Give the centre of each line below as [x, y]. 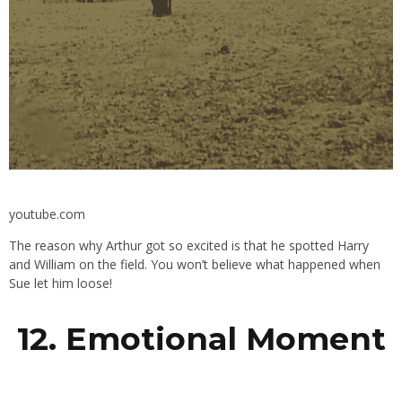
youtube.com [47, 214]
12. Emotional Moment [201, 339]
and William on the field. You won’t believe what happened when [195, 265]
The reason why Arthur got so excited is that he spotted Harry [189, 246]
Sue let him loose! [61, 284]
